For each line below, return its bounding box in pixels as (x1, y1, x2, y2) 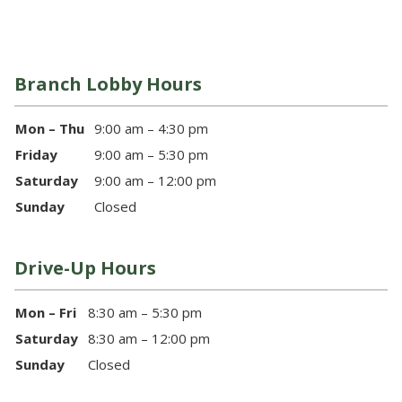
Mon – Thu (15, 119, 84, 138)
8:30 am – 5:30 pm (88, 303, 202, 322)
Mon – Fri (15, 303, 76, 322)
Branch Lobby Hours (14, 72, 202, 97)
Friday (15, 145, 57, 164)
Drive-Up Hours (14, 256, 156, 281)
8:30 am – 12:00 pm (88, 329, 210, 348)
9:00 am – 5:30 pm (94, 145, 208, 164)
